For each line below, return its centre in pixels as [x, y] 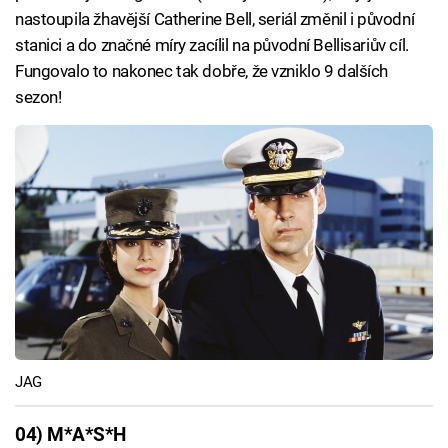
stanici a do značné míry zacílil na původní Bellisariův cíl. [212, 45]
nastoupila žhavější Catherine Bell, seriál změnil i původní [215, 19]
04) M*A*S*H [70, 434]
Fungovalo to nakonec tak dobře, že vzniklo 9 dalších [202, 71]
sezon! [38, 97]
